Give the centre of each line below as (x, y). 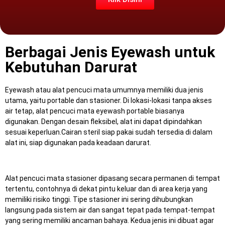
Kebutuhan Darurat (71, 67)
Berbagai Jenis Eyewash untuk (110, 52)
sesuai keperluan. (33, 132)
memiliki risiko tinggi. (39, 199)
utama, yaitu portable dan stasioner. (64, 100)
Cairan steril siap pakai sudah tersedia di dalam (137, 132)
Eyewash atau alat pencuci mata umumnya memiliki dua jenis (104, 90)
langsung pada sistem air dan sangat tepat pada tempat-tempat (110, 210)
